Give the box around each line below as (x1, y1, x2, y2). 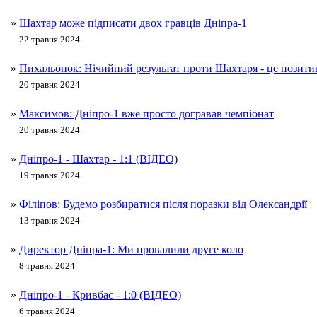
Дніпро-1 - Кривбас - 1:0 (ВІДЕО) (19, 289, 181, 301)
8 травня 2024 (19, 260, 75, 272)
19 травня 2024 (19, 170, 80, 181)
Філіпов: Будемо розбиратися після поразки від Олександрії (19, 198, 307, 211)
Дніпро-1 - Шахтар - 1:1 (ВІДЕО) (19, 153, 178, 166)
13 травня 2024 (19, 215, 80, 226)
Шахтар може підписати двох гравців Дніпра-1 (19, 17, 247, 30)
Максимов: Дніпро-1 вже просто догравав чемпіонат (19, 108, 274, 120)
